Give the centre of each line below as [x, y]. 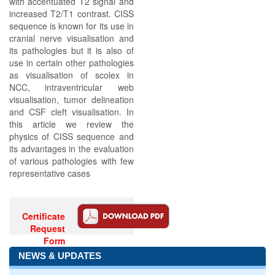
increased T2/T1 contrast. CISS [72, 14]
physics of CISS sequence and [72, 136]
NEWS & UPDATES [60, 256]
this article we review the [72, 124]
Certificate [44, 216]
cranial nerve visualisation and [72, 38]
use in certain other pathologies [72, 63]
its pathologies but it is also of [72, 50]
